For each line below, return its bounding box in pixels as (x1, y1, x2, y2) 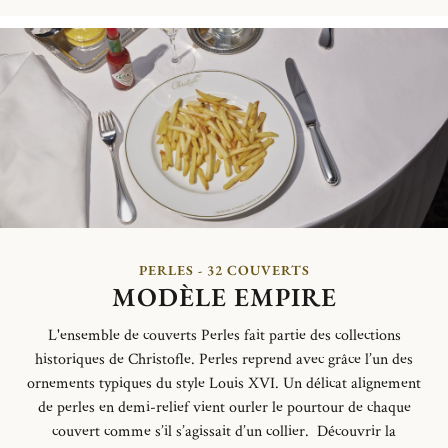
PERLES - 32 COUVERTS (138, 260, 310, 279)
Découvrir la (313, 420, 396, 442)
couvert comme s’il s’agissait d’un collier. (52, 420, 313, 442)
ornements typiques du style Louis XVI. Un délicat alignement (27, 372, 421, 394)
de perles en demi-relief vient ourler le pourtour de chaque (37, 396, 411, 418)
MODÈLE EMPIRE (111, 279, 337, 314)
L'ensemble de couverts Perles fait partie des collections (47, 324, 401, 346)
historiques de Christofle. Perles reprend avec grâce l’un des (35, 348, 413, 370)
